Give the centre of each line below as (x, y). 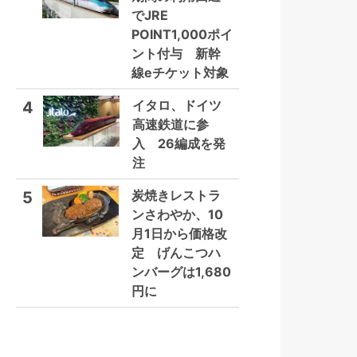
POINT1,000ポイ (182, 34)
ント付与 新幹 (176, 53)
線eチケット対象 (180, 73)
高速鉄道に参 (171, 124)
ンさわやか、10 (177, 214)
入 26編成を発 (179, 143)
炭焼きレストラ (176, 195)
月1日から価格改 (179, 233)
